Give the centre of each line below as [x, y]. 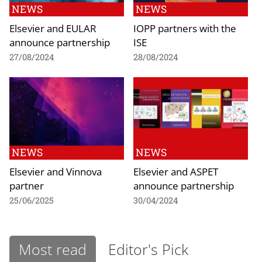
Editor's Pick [148, 249]
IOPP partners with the [185, 28]
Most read [53, 249]
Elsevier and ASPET [176, 172]
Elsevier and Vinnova [56, 172]
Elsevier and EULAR [53, 28]
